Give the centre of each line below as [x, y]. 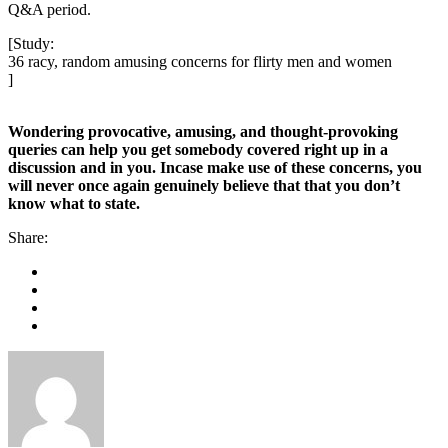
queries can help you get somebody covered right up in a [198, 150]
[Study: [31, 44]
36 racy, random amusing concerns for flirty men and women [200, 62]
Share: [28, 238]
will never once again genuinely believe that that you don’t [204, 186]
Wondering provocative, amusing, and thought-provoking [203, 132]
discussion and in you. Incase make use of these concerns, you [215, 168]
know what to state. [74, 204]
